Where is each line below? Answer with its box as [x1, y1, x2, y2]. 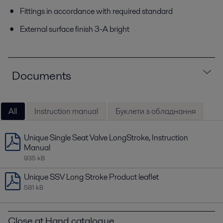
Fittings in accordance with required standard [20, 5, 173, 17]
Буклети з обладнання [115, 105, 196, 117]
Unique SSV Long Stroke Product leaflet [24, 171, 159, 183]
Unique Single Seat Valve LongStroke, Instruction [24, 132, 188, 144]
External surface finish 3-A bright [20, 23, 132, 35]
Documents [12, 67, 71, 84]
